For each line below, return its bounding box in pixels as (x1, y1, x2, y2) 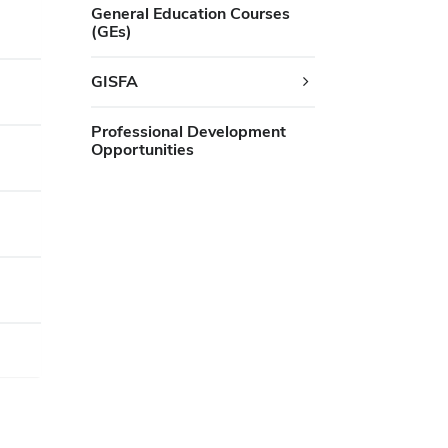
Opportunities (90, 139, 194, 160)
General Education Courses (90, 3, 290, 24)
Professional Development (90, 121, 286, 142)
